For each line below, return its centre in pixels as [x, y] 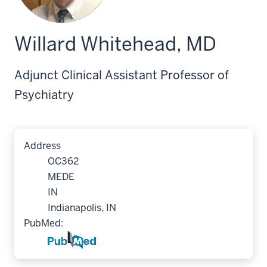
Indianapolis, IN [82, 208]
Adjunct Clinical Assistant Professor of [122, 75]
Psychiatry [44, 95]
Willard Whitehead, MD [115, 44]
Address [42, 146]
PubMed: [44, 223]
